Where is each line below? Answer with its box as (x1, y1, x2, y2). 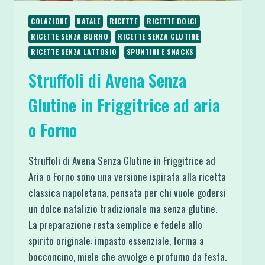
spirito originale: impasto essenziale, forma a (28, 232, 204, 248)
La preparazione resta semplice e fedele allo (28, 216, 202, 232)
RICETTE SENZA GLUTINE (117, 31, 199, 41)
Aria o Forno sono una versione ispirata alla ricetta (28, 169, 226, 184)
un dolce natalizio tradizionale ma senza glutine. (28, 201, 217, 216)
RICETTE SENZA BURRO (31, 31, 109, 41)
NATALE (76, 15, 101, 26)
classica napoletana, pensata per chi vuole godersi (28, 185, 226, 200)
